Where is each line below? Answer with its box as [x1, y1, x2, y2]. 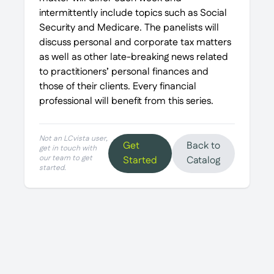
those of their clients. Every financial [39, 80, 196, 94]
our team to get [39, 153, 92, 163]
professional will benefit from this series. [39, 94, 213, 108]
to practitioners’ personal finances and [39, 65, 209, 79]
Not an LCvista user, [39, 133, 108, 144]
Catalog [187, 154, 220, 168]
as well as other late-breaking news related [39, 50, 228, 64]
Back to [187, 139, 220, 153]
